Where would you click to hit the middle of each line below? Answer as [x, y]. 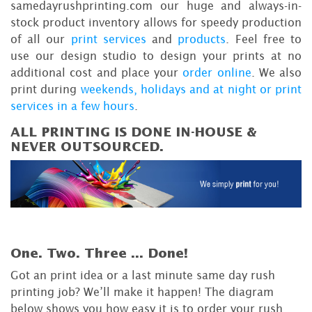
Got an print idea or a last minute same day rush [143, 275]
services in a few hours [72, 106]
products [202, 39]
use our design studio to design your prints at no [156, 56]
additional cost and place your [97, 73]
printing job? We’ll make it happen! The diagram [142, 291]
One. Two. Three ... [79, 253]
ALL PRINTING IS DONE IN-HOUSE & [134, 133]
